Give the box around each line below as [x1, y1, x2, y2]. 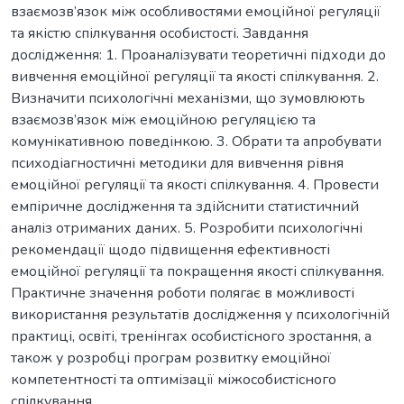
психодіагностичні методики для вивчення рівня [11, 152, 344, 173]
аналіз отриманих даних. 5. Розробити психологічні [11, 217, 363, 238]
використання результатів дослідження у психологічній [11, 304, 390, 325]
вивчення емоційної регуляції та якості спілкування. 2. [11, 66, 379, 87]
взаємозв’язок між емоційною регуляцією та [11, 109, 316, 130]
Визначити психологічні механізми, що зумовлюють [11, 87, 365, 108]
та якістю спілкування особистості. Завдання [11, 23, 308, 43]
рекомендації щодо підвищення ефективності [11, 239, 330, 260]
